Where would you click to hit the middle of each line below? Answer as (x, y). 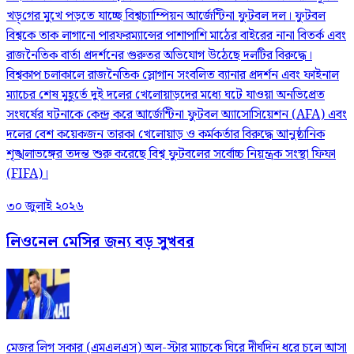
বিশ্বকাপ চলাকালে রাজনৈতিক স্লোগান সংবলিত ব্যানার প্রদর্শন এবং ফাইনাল (173, 75)
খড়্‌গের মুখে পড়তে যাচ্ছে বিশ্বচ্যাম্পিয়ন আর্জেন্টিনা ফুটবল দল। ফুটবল (166, 16)
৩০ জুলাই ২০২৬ (45, 206)
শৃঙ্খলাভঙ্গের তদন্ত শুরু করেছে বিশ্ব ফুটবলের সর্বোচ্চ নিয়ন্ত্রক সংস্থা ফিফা (171, 154)
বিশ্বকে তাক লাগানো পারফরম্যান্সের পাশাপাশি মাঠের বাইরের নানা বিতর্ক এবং (176, 36)
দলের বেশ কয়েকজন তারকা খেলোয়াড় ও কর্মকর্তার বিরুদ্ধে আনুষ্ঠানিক (166, 134)
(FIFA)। (27, 174)
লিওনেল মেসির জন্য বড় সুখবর (100, 243)
